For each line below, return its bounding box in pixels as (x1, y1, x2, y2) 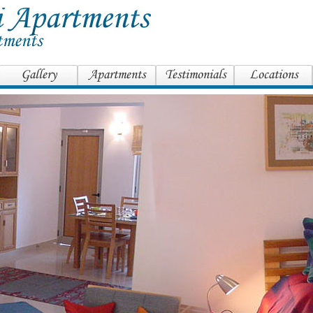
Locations (249, 67, 298, 82)
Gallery (20, 67, 57, 82)
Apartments (88, 67, 145, 82)
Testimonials (164, 67, 226, 82)
